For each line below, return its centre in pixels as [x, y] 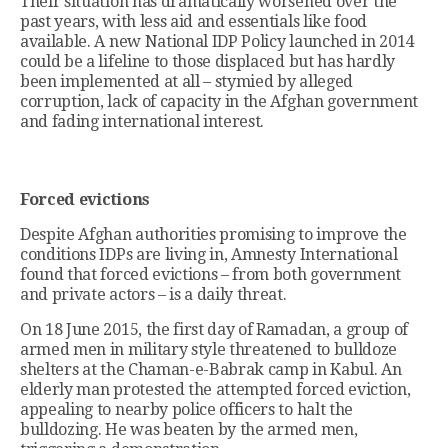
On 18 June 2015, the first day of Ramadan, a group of [214, 330]
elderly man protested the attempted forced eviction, [215, 390]
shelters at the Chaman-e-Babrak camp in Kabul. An [211, 370]
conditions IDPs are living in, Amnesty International [209, 255]
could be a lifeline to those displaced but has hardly [208, 62]
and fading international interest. [142, 122]
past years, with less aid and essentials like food [193, 22]
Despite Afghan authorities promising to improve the [213, 235]
